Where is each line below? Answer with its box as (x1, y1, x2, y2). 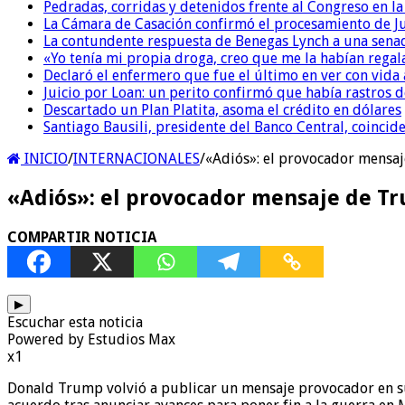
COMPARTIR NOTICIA (7, 228, 156, 246)
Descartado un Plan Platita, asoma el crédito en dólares (43, 100, 401, 118)
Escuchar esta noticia (7, 313, 143, 331)
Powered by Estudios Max (7, 330, 175, 348)
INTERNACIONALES (73, 149, 200, 167)
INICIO (21, 149, 68, 167)
